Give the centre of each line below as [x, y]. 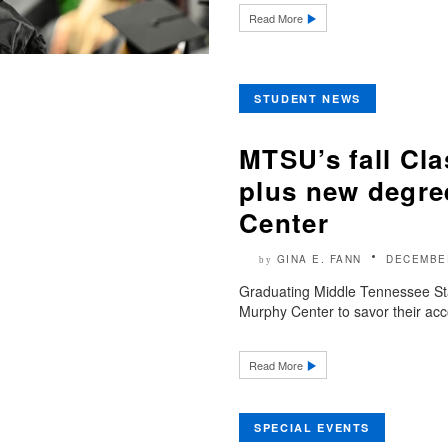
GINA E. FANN [319, 258]
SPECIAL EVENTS [312, 427]
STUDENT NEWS [307, 98]
